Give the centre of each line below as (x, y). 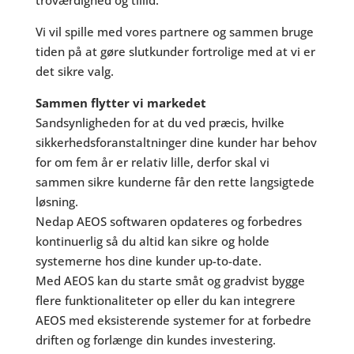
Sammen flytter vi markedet (121, 103)
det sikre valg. (74, 71)
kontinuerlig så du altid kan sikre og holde (152, 241)
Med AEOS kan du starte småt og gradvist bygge (170, 281)
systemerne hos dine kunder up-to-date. (148, 261)
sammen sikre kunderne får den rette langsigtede (175, 182)
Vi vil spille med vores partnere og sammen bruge (174, 32)
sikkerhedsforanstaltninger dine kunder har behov (176, 142)
